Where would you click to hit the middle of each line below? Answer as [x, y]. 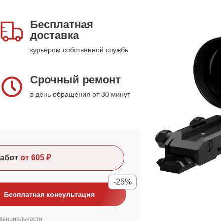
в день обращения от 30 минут [80, 94]
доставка [55, 35]
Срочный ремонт [75, 80]
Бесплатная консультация [49, 194]
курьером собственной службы [80, 50]
